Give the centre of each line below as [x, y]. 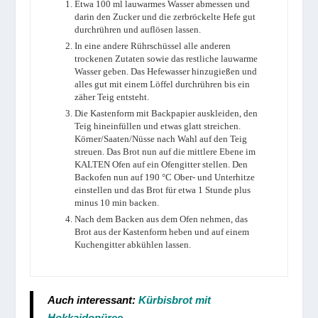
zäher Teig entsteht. [112, 97]
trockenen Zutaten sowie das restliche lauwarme [166, 59]
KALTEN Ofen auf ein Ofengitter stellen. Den [161, 164]
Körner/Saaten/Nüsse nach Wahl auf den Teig [161, 139]
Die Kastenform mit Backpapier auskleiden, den [166, 113]
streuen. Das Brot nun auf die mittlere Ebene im [165, 152]
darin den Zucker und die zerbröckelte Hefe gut [165, 17]
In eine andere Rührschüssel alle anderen [153, 46]
